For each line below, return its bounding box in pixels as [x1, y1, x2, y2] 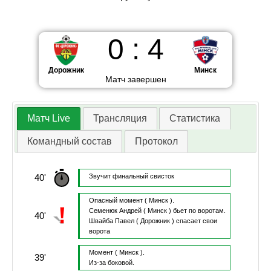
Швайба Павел [88, 217, 134, 225]
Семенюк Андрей [88, 207, 142, 215]
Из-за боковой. [88, 259, 134, 267]
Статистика [169, 113, 220, 124]
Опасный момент [88, 197, 143, 204]
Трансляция [93, 113, 147, 124]
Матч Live [27, 113, 71, 124]
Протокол [134, 136, 178, 147]
